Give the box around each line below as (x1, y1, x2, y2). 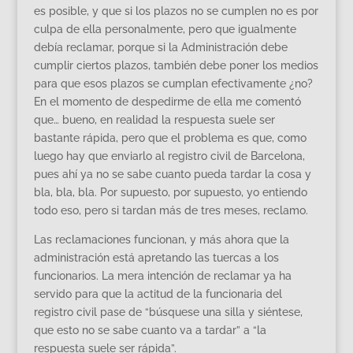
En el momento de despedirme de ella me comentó (33, 95, 301, 108)
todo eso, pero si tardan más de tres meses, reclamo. (33, 203, 308, 217)
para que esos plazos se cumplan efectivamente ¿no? (33, 76, 313, 90)
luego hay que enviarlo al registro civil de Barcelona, (33, 149, 305, 162)
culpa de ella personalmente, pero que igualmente (33, 22, 296, 35)
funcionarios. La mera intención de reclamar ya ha (33, 269, 292, 282)
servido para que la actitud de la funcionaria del (33, 287, 282, 300)
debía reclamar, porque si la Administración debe (33, 40, 288, 54)
